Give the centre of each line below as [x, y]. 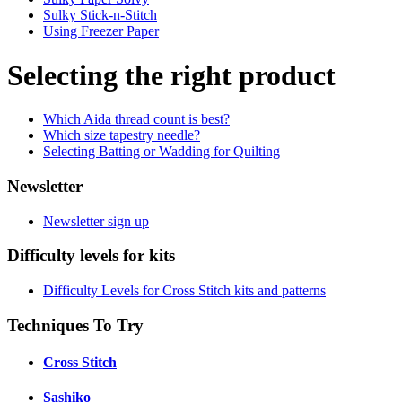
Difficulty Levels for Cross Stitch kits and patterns [184, 291]
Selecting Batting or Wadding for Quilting [162, 152]
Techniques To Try [75, 325]
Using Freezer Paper [101, 31]
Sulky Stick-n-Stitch [100, 15]
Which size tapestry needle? [122, 135]
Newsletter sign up [96, 221]
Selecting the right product [171, 75]
